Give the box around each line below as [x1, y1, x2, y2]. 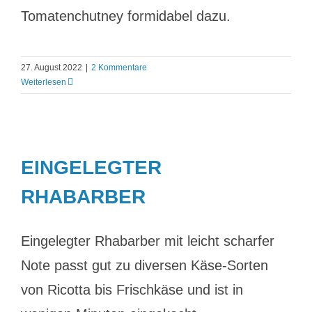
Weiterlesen [21, 77, 66, 87]
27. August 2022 [21, 63, 82, 72]
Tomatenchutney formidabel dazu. [21, 8, 231, 24]
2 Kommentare [91, 63, 147, 72]
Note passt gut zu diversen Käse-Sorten [21, 258, 268, 273]
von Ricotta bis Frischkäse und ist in [21, 282, 243, 297]
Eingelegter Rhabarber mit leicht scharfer [21, 233, 274, 249]
